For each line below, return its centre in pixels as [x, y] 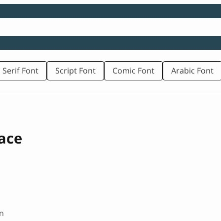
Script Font [75, 71]
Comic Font [133, 71]
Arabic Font [192, 71]
